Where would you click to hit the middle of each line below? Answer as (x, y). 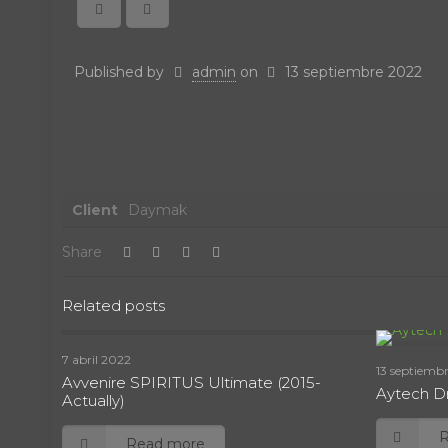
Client (95, 210)
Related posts (113, 305)
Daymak (157, 210)
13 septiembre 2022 (354, 72)
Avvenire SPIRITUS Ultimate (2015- (191, 382)
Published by (121, 72)
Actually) (93, 400)
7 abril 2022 (96, 359)
